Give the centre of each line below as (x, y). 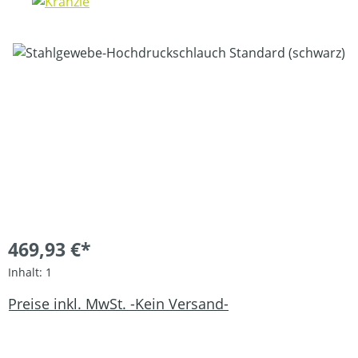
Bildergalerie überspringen (88, 52)
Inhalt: (27, 272)
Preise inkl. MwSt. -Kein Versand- (118, 304)
